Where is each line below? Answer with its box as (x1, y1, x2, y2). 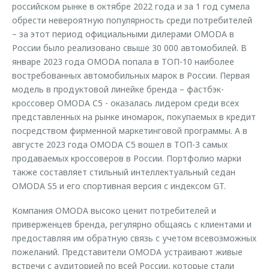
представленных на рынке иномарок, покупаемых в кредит (12, 111, 256, 122)
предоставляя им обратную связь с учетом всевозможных (12, 232, 256, 244)
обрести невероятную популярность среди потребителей (12, 14, 252, 26)
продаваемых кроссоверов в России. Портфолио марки (12, 153, 241, 164)
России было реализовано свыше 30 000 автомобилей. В (12, 42, 247, 53)
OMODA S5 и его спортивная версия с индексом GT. (12, 180, 226, 192)
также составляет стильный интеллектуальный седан (12, 166, 235, 178)
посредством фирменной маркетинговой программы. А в (12, 125, 247, 136)
